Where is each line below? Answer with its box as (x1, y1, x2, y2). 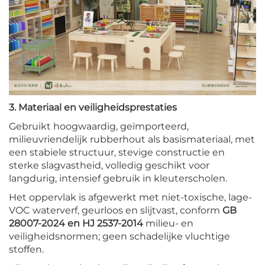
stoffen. (9, 243, 44, 255)
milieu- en (146, 217, 193, 229)
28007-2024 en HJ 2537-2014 (9, 217, 146, 229)
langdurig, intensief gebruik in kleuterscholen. (9, 172, 227, 184)
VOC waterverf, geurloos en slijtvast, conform (9, 204, 222, 216)
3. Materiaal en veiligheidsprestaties (9, 101, 177, 113)
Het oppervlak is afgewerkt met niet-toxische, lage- (9, 191, 252, 203)
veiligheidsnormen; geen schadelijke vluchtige (9, 230, 230, 242)
